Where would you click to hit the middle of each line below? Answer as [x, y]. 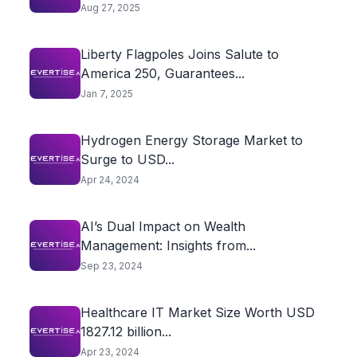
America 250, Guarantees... [162, 73]
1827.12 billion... [126, 331]
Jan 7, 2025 [106, 94]
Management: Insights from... [168, 245]
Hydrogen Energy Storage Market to [191, 140]
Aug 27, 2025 [110, 8]
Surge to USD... [127, 159]
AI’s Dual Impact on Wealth [163, 226]
